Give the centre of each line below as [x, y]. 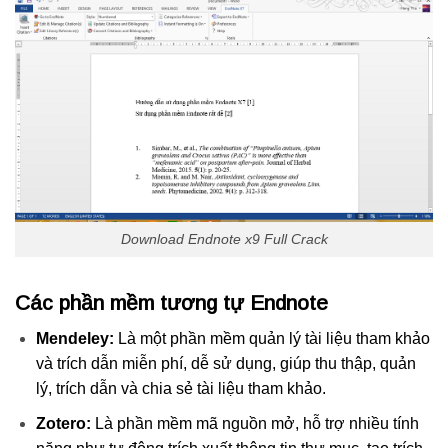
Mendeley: [76, 339]
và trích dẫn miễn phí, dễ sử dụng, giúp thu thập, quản [225, 364]
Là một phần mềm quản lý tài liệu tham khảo [273, 339]
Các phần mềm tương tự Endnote [171, 302]
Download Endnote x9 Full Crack [224, 239]
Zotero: [65, 424]
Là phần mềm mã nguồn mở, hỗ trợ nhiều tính [256, 424]
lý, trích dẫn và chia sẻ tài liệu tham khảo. [180, 389]
